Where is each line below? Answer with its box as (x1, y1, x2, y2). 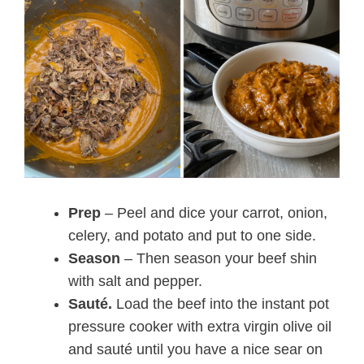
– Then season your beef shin (120, 249, 317, 266)
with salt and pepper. (68, 272, 202, 289)
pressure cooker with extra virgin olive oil (68, 318, 331, 335)
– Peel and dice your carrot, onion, (101, 204, 327, 221)
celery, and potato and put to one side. (68, 227, 316, 244)
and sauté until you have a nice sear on (68, 340, 323, 357)
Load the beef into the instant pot (112, 295, 329, 312)
